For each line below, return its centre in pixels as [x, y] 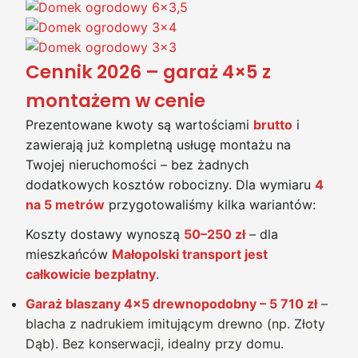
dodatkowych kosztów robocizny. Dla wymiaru [170, 184]
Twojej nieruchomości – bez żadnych [137, 164]
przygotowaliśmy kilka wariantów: [210, 204]
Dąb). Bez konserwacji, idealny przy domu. [155, 343]
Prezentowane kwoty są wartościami [139, 124]
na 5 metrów [65, 204]
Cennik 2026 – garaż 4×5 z [148, 72]
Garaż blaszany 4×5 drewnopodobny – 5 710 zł [171, 303]
